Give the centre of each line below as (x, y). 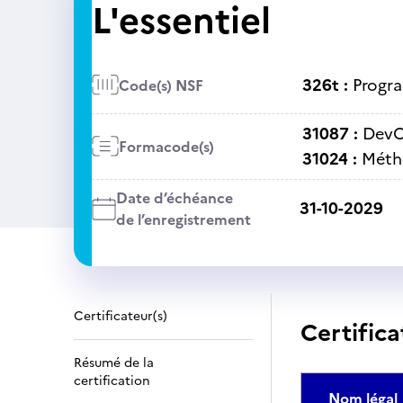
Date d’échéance (174, 198)
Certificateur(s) (121, 316)
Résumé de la (114, 363)
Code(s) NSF (161, 85)
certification (112, 381)
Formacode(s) (166, 147)
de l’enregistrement (183, 219)
